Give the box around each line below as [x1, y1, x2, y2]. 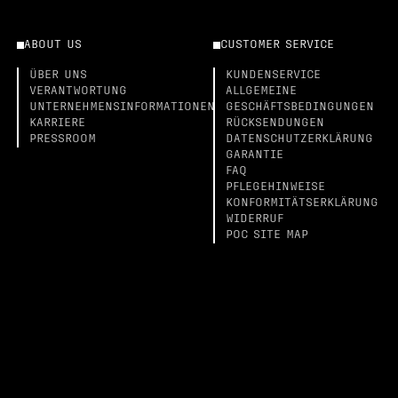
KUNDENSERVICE [225, 70, 321, 81]
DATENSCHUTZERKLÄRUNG [225, 134, 373, 145]
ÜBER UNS [28, 70, 87, 81]
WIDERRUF [225, 214, 283, 225]
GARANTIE [225, 150, 283, 161]
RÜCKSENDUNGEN [225, 118, 324, 129]
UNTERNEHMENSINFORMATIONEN [28, 102, 215, 113]
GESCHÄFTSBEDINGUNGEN [225, 102, 374, 113]
